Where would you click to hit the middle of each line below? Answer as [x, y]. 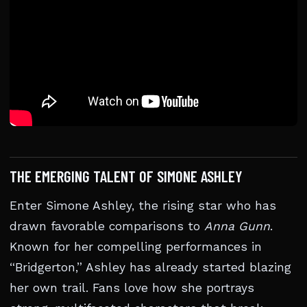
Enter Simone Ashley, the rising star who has [143, 206]
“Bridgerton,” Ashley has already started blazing [150, 268]
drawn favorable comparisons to [107, 226]
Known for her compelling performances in [136, 247]
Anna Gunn [237, 226]
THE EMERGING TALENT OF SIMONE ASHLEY [126, 176]
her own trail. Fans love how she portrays [132, 288]
